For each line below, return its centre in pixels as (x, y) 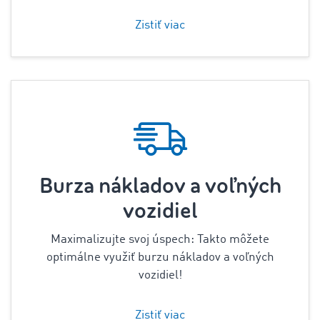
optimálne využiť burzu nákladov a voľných (160, 257)
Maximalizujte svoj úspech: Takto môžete (160, 240)
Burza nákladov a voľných (160, 186)
